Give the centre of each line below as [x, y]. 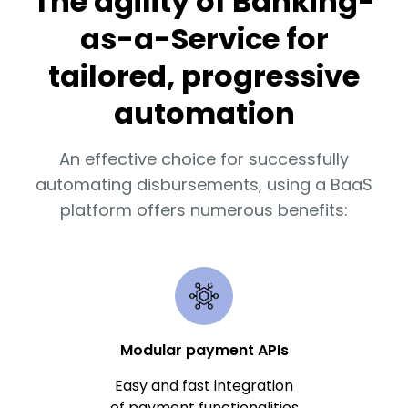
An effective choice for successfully [204, 158]
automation [204, 113]
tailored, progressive [204, 76]
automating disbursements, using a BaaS [204, 184]
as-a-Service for [204, 38]
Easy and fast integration [204, 385]
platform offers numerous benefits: [204, 209]
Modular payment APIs [204, 350]
